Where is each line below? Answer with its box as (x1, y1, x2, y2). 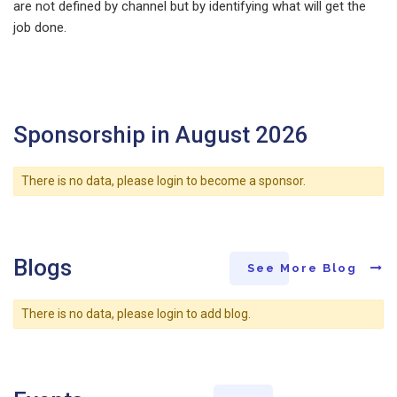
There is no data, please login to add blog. (20, 307, 251, 322)
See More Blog (247, 261, 362, 276)
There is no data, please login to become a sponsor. (20, 174, 306, 189)
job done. (13, 19, 66, 35)
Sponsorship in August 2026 (13, 121, 308, 148)
